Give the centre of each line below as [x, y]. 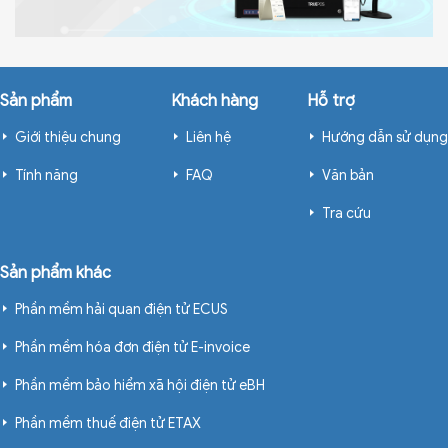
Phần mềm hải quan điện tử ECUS [121, 310]
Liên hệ [208, 138]
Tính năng [46, 176]
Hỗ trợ [331, 101]
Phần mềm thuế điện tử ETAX [108, 424]
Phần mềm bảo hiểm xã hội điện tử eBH [140, 386]
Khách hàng [214, 101]
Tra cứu [346, 214]
